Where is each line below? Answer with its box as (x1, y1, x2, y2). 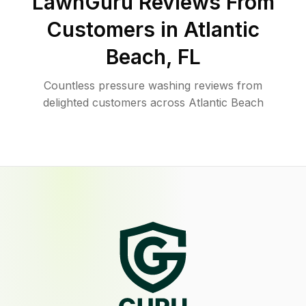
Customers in (46, 17, 184, 42)
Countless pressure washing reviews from (44, 79, 262, 92)
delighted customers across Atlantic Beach (42, 96, 264, 109)
